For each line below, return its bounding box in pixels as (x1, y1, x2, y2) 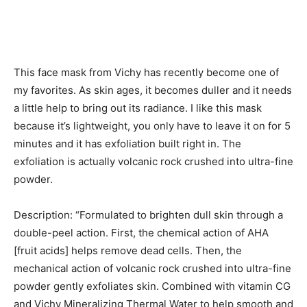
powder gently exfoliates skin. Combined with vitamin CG (14, 279, 291, 293)
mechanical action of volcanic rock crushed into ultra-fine (14, 261, 291, 275)
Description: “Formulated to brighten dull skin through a (14, 208, 283, 221)
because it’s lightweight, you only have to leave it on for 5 (14, 119, 291, 132)
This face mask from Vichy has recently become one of (14, 65, 279, 79)
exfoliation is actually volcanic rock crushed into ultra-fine (14, 154, 293, 168)
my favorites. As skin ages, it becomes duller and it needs (14, 83, 292, 97)
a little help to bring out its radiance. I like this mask (14, 101, 262, 114)
